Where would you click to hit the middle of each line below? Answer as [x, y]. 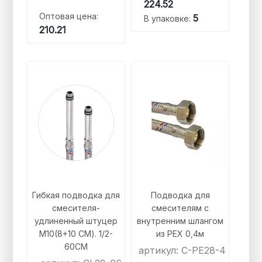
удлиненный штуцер [76, 221]
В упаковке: [168, 19]
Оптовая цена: [69, 16]
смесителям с [180, 208]
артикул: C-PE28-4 [182, 251]
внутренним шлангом [180, 221]
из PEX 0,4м [180, 234]
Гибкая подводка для [76, 195]
